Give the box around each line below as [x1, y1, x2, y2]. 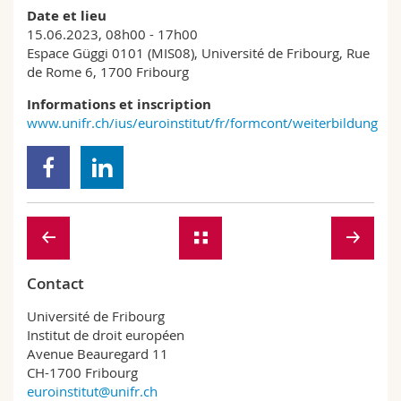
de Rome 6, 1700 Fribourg [27, 63, 192, 81]
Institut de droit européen [27, 326, 184, 344]
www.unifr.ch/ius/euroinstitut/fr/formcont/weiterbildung [27, 114, 378, 132]
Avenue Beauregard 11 [27, 345, 168, 363]
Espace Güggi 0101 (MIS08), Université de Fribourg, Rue [27, 44, 370, 62]
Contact [27, 273, 84, 294]
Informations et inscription [27, 95, 211, 114]
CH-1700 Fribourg [27, 363, 138, 381]
